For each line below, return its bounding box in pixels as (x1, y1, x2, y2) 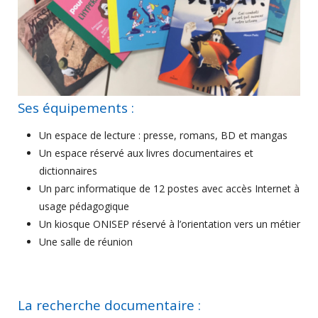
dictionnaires (39, 163, 97, 177)
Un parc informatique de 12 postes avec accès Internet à (39, 181, 300, 195)
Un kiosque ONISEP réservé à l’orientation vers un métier (39, 216, 300, 231)
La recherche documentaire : (18, 295, 201, 314)
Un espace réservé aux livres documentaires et (39, 146, 253, 160)
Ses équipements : (18, 98, 138, 116)
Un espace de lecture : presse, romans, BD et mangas (39, 128, 287, 142)
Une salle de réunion (39, 234, 133, 248)
